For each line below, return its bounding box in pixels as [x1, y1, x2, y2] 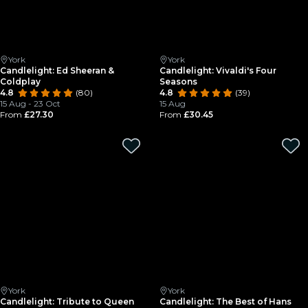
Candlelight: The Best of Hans [159, 296, 291, 307]
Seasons [159, 76, 197, 87]
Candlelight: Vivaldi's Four [159, 65, 276, 76]
